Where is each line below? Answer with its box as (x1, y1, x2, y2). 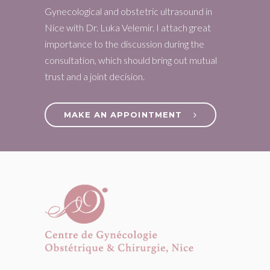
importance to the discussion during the (45, 38, 204, 50)
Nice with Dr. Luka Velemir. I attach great (45, 22, 211, 34)
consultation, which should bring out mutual (45, 54, 217, 66)
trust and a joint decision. (45, 71, 145, 83)
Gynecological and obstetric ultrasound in (45, 5, 212, 17)
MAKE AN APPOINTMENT (64, 110, 185, 120)
